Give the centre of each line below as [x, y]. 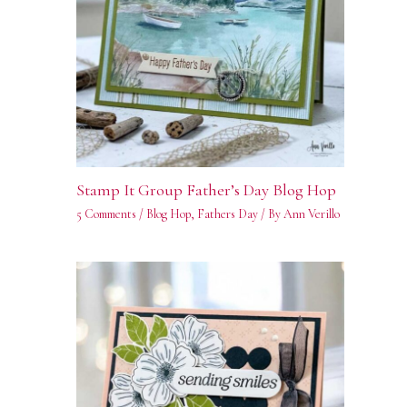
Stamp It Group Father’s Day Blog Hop [206, 190]
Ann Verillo [311, 214]
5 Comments [106, 214]
